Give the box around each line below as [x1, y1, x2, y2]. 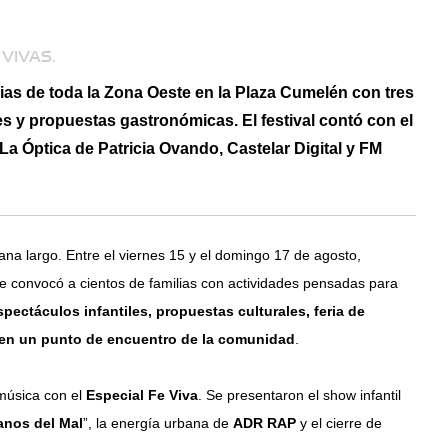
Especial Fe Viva [86, 387, 199, 403]
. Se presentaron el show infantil [198, 387, 402, 403]
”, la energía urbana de [83, 415, 234, 431]
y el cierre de [296, 415, 383, 431]
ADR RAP [233, 415, 297, 431]
